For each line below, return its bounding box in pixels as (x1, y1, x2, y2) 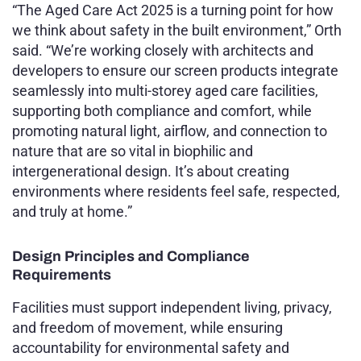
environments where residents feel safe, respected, (12, 182, 340, 200)
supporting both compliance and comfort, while (12, 102, 312, 119)
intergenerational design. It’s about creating (12, 162, 289, 180)
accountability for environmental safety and (12, 338, 289, 356)
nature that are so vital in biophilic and (12, 142, 253, 160)
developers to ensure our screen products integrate (12, 61, 338, 79)
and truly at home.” (12, 202, 132, 220)
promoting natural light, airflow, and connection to (12, 122, 327, 139)
